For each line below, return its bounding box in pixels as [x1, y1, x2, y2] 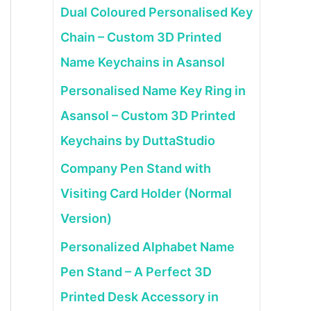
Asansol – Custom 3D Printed [60, 108, 235, 123]
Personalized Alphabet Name [60, 239, 235, 254]
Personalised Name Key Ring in [60, 83, 246, 98]
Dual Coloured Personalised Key [60, 5, 253, 19]
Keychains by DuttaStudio [60, 133, 215, 148]
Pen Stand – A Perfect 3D [60, 264, 212, 279]
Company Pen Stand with [60, 161, 211, 176]
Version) [60, 211, 112, 226]
